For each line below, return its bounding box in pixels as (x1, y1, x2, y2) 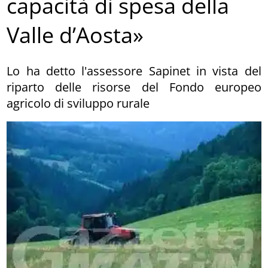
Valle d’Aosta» (7, 20, 144, 50)
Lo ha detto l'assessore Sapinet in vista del (7, 62, 261, 79)
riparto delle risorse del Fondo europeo (7, 78, 261, 95)
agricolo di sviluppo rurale (7, 95, 150, 111)
